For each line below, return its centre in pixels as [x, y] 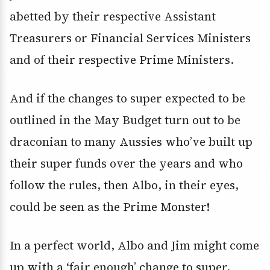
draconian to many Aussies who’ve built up [131, 142]
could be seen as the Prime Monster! [110, 207]
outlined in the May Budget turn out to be [125, 120]
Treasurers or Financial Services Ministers [130, 38]
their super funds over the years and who [126, 164]
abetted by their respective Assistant [113, 17]
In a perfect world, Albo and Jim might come [134, 246]
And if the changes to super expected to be [127, 99]
